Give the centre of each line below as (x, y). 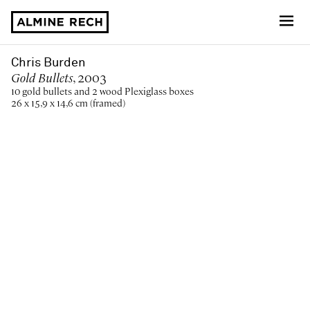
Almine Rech (43, 38)
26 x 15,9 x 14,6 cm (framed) (68, 103)
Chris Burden (48, 63)
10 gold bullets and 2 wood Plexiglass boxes (102, 91)
